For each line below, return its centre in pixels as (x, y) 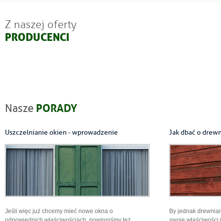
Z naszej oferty (41, 25)
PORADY (57, 107)
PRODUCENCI (37, 38)
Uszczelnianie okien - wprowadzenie (61, 132)
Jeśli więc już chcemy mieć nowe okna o (59, 211)
